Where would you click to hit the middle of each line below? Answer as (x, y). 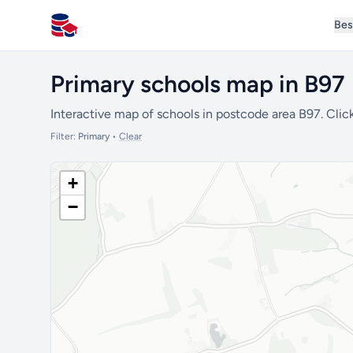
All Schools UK (91, 33)
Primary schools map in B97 (197, 84)
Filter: (64, 136)
